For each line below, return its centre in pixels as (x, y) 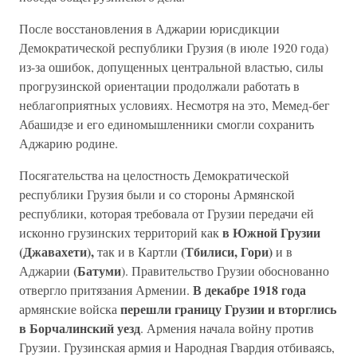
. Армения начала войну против (227, 328)
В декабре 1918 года (249, 290)
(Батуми (96, 271)
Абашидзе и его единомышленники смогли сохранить (167, 124)
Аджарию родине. (69, 143)
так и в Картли (137, 251)
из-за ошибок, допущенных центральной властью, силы (171, 67)
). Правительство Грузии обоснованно (225, 271)
